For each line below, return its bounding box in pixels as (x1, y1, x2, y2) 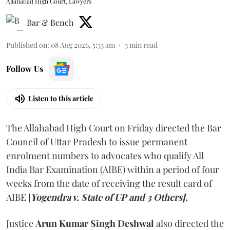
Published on (6, 40, 47, 50)
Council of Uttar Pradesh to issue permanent (6, 135, 187, 148)
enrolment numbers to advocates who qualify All (6, 149, 204, 162)
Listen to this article (28, 93, 93, 103)
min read (129, 40, 158, 50)
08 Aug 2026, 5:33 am (51, 40, 115, 50)
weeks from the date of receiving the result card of (6, 177, 212, 189)
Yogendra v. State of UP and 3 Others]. (31, 190, 188, 203)
